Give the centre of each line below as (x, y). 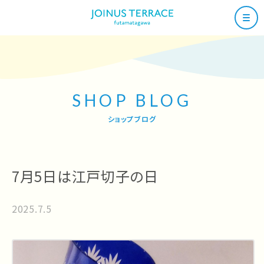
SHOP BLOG (132, 100)
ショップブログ (132, 119)
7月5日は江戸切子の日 (85, 176)
